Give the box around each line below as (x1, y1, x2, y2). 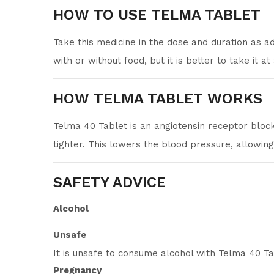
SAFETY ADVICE (53, 174, 166, 191)
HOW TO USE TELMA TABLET (53, 6, 261, 23)
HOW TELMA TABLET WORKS (53, 90, 262, 107)
